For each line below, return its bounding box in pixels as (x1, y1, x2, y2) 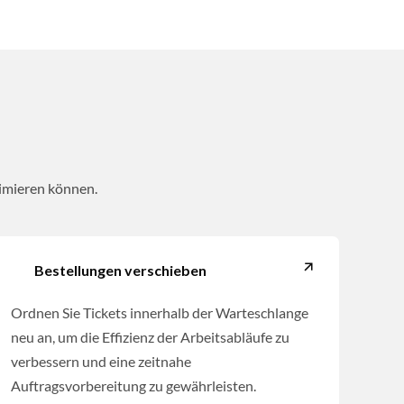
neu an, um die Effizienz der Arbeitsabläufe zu (10, 328, 289, 346)
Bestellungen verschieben (33, 262, 207, 280)
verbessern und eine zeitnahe (10, 353, 191, 371)
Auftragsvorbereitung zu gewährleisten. (10, 377, 256, 395)
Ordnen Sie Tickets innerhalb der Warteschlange (10, 304, 308, 322)
